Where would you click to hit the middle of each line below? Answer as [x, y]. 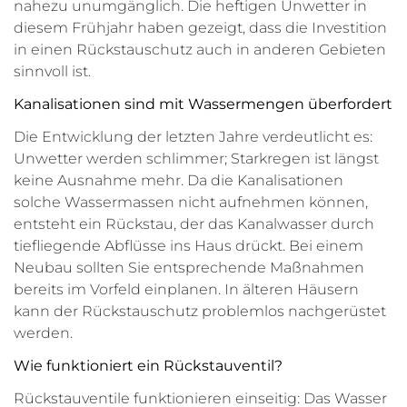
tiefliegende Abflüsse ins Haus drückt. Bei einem [189, 246]
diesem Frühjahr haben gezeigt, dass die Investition [200, 28]
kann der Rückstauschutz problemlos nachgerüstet [200, 311]
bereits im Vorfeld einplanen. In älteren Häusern [186, 289]
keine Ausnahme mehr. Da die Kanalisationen [179, 180]
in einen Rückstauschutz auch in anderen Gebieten [200, 50]
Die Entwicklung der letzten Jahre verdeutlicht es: [193, 137]
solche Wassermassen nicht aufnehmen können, [191, 202]
